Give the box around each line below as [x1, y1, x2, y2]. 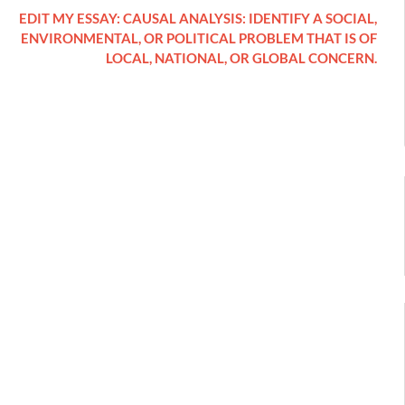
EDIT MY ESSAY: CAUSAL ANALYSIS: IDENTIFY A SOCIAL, [19, 10, 378, 27]
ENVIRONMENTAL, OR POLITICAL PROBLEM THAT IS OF [21, 30, 378, 47]
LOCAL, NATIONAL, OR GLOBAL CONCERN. [106, 50, 378, 67]
